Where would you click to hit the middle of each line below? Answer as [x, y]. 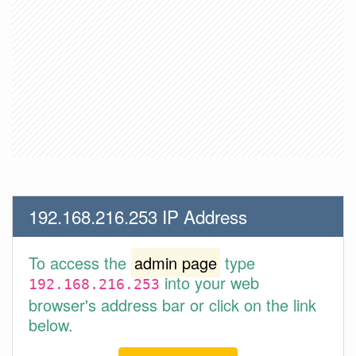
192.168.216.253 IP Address [138, 216]
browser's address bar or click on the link [172, 305]
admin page [176, 263]
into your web [209, 282]
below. [51, 325]
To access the [80, 263]
